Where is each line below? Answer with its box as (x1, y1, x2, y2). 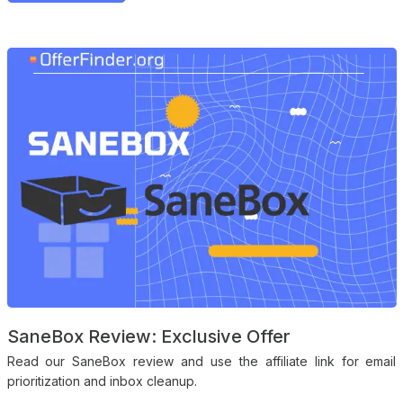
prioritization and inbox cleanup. (6, 372, 197, 389)
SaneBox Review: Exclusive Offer (6, 325, 291, 347)
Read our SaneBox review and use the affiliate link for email (6, 353, 397, 369)
